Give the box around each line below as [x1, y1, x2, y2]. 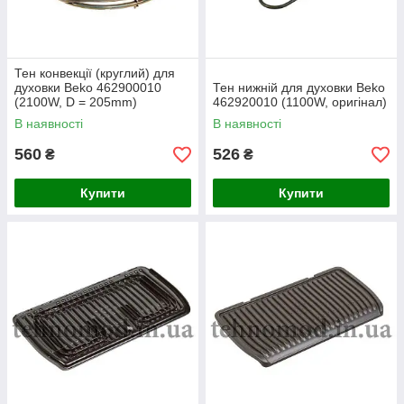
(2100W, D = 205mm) [14, 95, 137, 109]
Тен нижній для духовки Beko [213, 80, 385, 95]
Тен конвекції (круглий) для [14, 66, 175, 80]
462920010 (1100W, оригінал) [213, 95, 387, 109]
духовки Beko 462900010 [14, 80, 161, 95]
